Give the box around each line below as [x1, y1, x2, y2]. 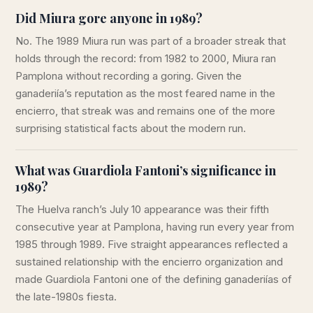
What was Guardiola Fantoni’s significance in [15, 161, 276, 179]
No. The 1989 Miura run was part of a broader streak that [15, 34, 286, 48]
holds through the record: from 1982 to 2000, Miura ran [15, 51, 276, 65]
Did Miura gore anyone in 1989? [15, 9, 203, 27]
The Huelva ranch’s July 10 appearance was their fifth [15, 202, 269, 216]
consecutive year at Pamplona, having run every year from [15, 219, 294, 233]
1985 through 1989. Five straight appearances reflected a [15, 237, 288, 251]
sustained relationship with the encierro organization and [15, 254, 283, 268]
